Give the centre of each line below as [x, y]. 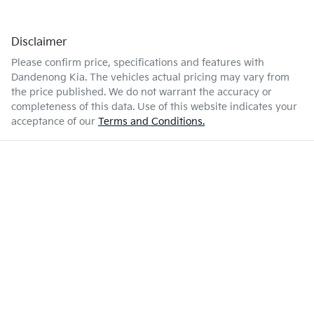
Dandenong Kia [48, 78]
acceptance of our [53, 122]
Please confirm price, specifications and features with [138, 63]
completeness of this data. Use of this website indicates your [154, 107]
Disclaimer [39, 43]
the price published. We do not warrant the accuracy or [142, 93]
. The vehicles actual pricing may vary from [187, 78]
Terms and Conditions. [151, 122]
